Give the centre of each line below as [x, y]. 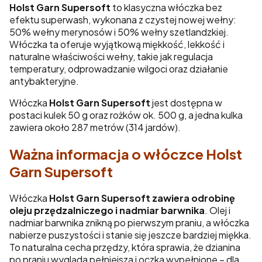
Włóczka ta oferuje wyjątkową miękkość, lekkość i [117, 44]
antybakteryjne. [44, 81]
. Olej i [218, 210]
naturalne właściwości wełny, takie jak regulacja [111, 56]
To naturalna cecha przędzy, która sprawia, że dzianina [125, 247]
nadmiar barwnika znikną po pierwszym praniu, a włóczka [129, 222]
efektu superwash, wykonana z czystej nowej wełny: [123, 19]
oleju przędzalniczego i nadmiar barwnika [107, 210]
